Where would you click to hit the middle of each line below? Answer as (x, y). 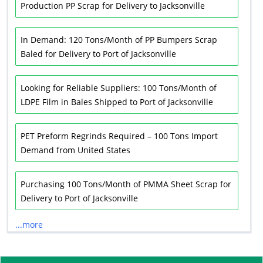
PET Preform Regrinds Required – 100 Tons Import (119, 136)
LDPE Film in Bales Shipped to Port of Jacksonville (117, 102)
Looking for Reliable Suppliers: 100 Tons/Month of (119, 88)
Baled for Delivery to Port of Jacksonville (98, 54)
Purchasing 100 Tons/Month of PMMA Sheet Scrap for (126, 184)
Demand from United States (75, 150)
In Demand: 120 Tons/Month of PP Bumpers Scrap (119, 40)
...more (29, 225)
